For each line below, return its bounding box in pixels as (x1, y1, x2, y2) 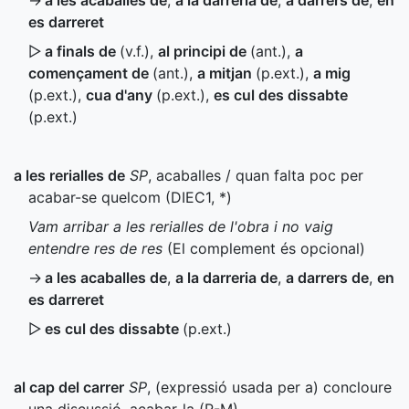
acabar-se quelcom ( (28, 188, 171, 206)
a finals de (45, 42, 120, 60)
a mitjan (197, 64, 256, 82)
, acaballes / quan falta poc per (148, 166, 363, 184)
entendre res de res (28, 239, 163, 257)
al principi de (158, 42, 250, 60)
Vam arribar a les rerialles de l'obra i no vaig (28, 217, 333, 236)
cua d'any (86, 86, 156, 104)
